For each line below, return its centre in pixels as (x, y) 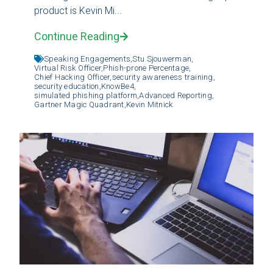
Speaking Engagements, (88, 58)
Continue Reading (77, 36)
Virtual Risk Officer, (69, 68)
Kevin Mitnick (150, 104)
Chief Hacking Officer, (73, 77)
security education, (68, 86)
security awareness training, (164, 77)
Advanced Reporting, (177, 95)
